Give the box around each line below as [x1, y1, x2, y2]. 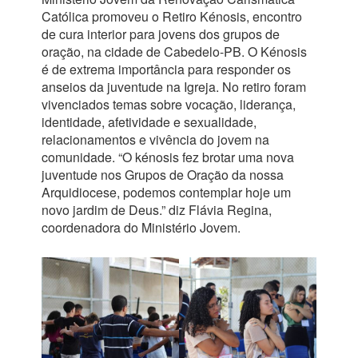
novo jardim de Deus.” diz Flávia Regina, [41, 200, 272, 219]
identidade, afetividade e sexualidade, [41, 112, 257, 131]
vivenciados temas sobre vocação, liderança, [41, 94, 296, 113]
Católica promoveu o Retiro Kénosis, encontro [41, 6, 302, 26]
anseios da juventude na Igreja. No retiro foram [41, 77, 306, 96]
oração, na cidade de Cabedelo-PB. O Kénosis [41, 42, 307, 61]
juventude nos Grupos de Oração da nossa [41, 165, 284, 184]
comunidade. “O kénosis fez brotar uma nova [41, 147, 294, 166]
